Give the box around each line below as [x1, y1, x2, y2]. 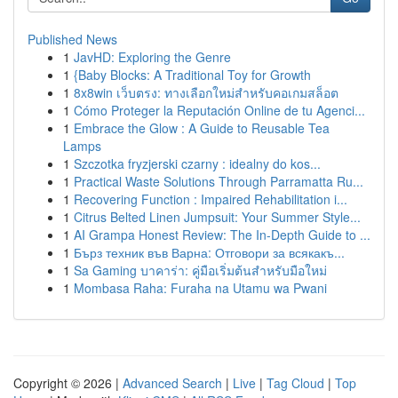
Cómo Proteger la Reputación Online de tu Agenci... [74, 101, 365, 119]
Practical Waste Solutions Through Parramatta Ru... [74, 172, 363, 190]
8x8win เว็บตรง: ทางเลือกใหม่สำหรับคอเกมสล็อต [74, 84, 338, 101]
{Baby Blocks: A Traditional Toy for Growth [74, 66, 311, 84]
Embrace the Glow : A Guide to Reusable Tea [74, 119, 330, 137]
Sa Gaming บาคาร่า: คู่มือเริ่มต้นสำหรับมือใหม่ [74, 261, 327, 279]
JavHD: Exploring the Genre [74, 48, 231, 66]
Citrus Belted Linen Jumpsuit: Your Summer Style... [74, 208, 361, 226]
